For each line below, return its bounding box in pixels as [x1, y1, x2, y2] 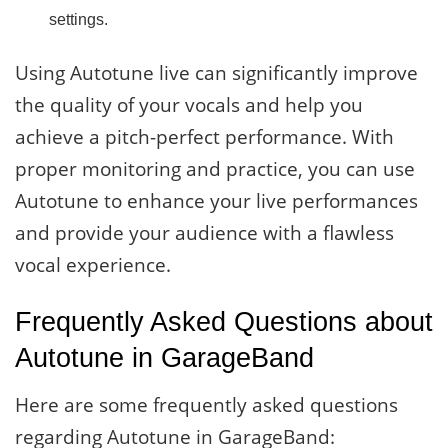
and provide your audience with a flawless [15, 220, 394, 247]
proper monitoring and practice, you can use [15, 156, 415, 183]
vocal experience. [15, 252, 171, 279]
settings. [49, 11, 109, 29]
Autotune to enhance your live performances [15, 188, 418, 215]
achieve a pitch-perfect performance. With [15, 124, 394, 151]
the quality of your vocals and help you [15, 92, 363, 119]
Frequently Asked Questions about [15, 305, 433, 337]
